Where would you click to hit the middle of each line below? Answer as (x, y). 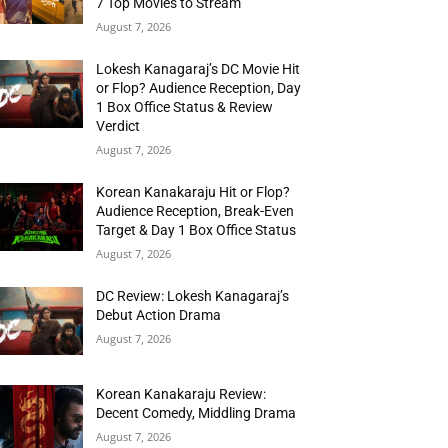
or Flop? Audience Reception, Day (199, 88)
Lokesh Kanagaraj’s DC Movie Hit (198, 69)
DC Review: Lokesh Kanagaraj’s (193, 296)
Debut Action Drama (159, 315)
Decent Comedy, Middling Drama (196, 413)
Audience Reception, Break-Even (195, 211)
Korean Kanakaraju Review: (181, 394)
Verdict (118, 126)
